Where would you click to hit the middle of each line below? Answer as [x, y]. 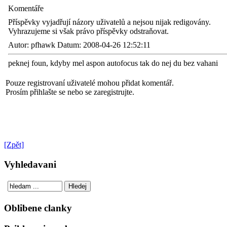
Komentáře [26, 8]
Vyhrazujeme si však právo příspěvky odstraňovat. [88, 31]
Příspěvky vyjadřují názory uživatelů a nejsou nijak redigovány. [109, 22]
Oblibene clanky [38, 208]
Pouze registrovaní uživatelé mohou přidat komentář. [90, 83]
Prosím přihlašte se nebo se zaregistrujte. [70, 92]
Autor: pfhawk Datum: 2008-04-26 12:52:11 [79, 45]
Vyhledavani [30, 164]
